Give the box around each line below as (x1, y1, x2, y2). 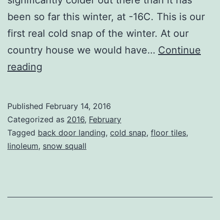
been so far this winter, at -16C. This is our (7, 10, 205, 23)
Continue (158, 44, 201, 56)
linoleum (7, 140, 38, 151)
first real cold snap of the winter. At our (7, 27, 189, 39)
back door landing (38, 127, 106, 137)
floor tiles (151, 127, 186, 137)
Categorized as (7, 114, 67, 124)
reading (7, 60, 42, 73)
